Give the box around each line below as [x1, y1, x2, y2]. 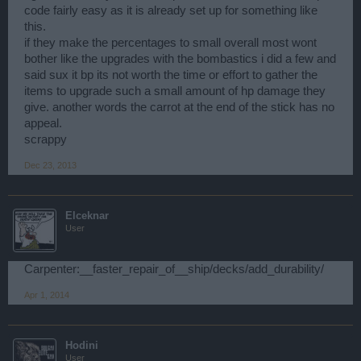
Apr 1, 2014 [24, 289, 69, 300]
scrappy [24, 132, 67, 146]
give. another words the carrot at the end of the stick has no [24, 100, 334, 114]
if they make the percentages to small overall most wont [24, 35, 317, 49]
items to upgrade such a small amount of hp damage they [24, 84, 326, 98]
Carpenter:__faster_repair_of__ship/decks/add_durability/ [24, 262, 324, 276]
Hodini [65, 338, 98, 351]
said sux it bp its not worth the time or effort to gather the [24, 68, 317, 81]
